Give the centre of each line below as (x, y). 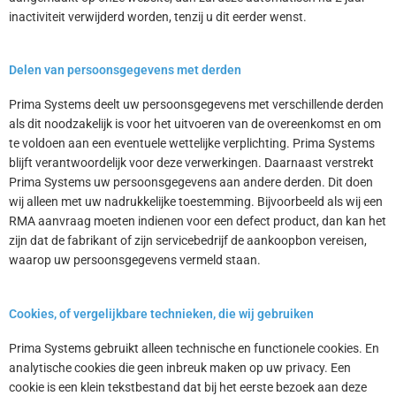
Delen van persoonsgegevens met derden (125, 70)
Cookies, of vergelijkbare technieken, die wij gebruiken (161, 314)
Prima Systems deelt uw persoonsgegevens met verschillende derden (196, 105)
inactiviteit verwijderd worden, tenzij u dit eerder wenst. (158, 16)
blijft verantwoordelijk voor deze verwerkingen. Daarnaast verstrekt (191, 163)
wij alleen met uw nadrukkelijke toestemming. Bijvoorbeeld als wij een (196, 202)
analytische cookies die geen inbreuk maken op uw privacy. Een (180, 368)
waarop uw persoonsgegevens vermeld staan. (135, 260)
